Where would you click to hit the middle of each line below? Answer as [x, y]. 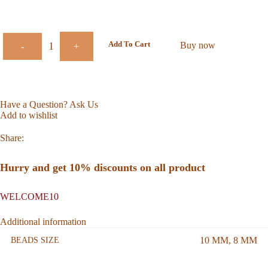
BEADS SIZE [35, 240]
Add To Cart [129, 44]
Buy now [197, 45]
